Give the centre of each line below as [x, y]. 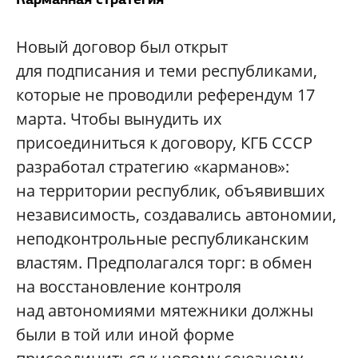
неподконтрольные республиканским [163, 239]
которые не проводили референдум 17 [165, 95]
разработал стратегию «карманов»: [153, 167]
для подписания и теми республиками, [167, 71]
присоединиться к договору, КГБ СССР [164, 143]
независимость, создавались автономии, [176, 215]
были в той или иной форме [125, 335]
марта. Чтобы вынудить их [119, 119]
